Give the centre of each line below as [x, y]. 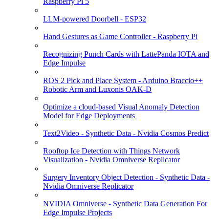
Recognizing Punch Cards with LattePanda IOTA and [126, 54]
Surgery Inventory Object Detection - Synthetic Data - [126, 177]
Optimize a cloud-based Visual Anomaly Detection [121, 107]
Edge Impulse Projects [77, 212]
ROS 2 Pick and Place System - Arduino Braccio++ [123, 80]
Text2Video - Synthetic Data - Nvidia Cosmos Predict [126, 133]
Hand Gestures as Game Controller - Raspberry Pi [120, 36]
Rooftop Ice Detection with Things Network [111, 151]
